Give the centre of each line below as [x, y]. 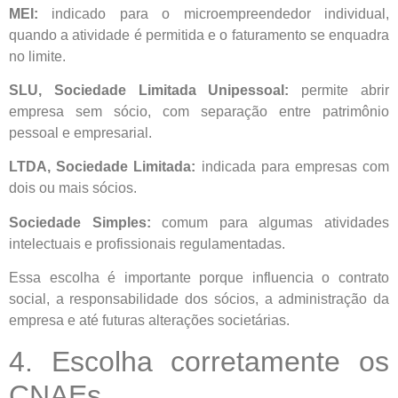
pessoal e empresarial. [80, 133]
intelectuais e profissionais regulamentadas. [147, 243]
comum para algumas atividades [270, 222]
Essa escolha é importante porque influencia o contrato [199, 278]
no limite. [37, 56]
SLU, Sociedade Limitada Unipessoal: [149, 91]
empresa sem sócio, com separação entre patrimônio [199, 112]
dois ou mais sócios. [73, 188]
